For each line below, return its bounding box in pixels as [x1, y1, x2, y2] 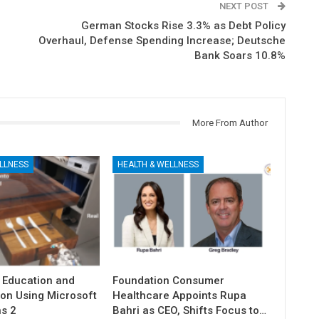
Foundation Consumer [113, 274, 225, 288]
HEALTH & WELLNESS [117, 159, 199, 170]
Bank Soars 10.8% [194, 48, 286, 62]
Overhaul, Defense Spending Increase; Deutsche [38, 33, 286, 47]
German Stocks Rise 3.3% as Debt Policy [80, 19, 286, 32]
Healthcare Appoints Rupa [113, 289, 247, 303]
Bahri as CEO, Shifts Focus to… [113, 304, 267, 318]
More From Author [192, 117, 268, 128]
